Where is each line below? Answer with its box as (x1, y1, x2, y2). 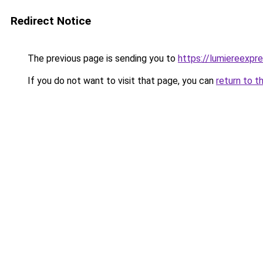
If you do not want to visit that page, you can (25, 75, 216, 86)
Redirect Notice (11, 14, 91, 28)
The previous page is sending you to (25, 53, 178, 64)
